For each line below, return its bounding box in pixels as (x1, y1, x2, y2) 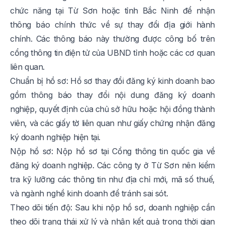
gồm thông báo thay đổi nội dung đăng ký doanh (10, 90, 215, 100)
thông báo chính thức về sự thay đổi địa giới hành (10, 20, 215, 30)
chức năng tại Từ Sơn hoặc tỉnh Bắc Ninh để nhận (10, 6, 215, 16)
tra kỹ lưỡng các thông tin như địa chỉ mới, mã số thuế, (10, 174, 215, 184)
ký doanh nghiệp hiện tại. (10, 132, 100, 142)
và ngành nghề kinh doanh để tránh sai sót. (10, 188, 168, 198)
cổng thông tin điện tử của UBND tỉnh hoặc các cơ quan (10, 48, 215, 58)
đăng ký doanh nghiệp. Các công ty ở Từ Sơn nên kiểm (10, 160, 215, 170)
